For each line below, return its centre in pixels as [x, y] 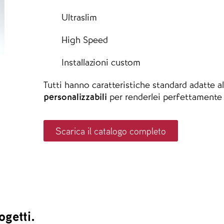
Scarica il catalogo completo [110, 131]
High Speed [85, 40]
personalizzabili [75, 96]
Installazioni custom [101, 62]
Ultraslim [79, 17]
